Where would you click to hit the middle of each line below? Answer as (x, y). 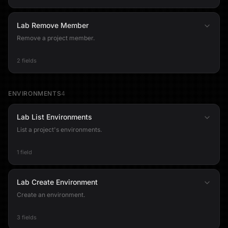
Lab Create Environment (57, 182)
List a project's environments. (59, 130)
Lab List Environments (54, 117)
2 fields (27, 61)
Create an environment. (51, 195)
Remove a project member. (56, 38)
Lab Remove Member (53, 25)
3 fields (27, 217)
